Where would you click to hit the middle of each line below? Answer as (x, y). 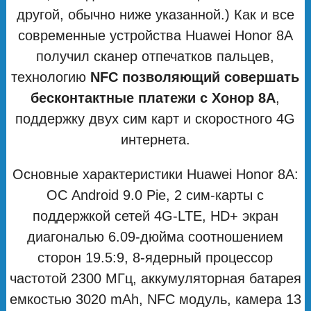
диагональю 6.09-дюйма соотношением (155, 236)
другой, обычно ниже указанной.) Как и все (155, 14)
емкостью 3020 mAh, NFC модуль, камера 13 (155, 299)
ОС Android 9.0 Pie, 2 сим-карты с (155, 195)
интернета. (155, 139)
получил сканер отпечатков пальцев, (155, 56)
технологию (51, 77)
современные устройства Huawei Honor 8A (155, 35)
